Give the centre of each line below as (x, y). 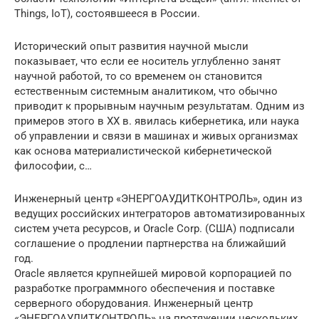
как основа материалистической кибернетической (143, 151)
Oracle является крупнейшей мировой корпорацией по (153, 273)
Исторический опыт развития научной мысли (131, 46)
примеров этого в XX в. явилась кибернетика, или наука (157, 121)
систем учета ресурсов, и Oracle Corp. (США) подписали (155, 228)
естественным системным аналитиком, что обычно (146, 91)
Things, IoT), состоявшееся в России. (107, 13)
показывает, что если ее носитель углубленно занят (147, 61)
